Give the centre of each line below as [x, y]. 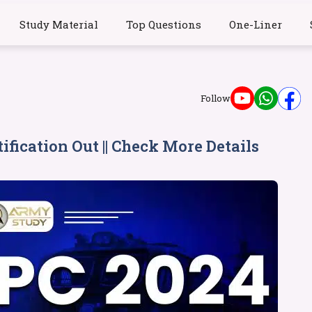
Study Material [58, 24]
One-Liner [255, 24]
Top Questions [163, 24]
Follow [216, 98]
